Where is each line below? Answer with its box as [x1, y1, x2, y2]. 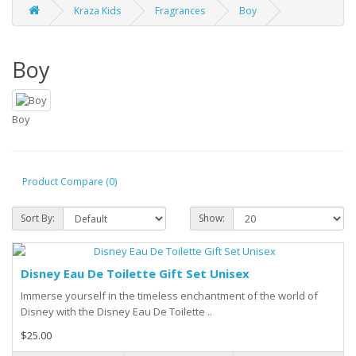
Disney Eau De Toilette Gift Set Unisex [21, 265, 250, 282]
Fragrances [155, 4, 205, 18]
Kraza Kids [74, 4, 121, 18]
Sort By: [21, 211, 55, 226]
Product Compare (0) [22, 174, 117, 188]
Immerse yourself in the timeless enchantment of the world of [21, 288, 318, 304]
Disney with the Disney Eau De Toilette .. [21, 304, 212, 319]
